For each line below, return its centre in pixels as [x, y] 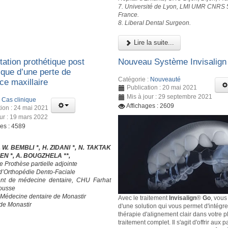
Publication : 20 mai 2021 [162, 87]
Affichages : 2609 [150, 106]
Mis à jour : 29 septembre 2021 [170, 96]
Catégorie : [134, 79]
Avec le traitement [144, 198]
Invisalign [183, 198]
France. [129, 15]
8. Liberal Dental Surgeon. [155, 23]
